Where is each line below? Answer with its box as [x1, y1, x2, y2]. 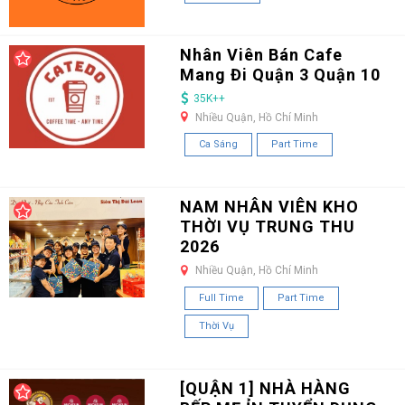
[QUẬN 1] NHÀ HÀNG [179, 378, 351, 398]
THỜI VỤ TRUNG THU [179, 217, 355, 237]
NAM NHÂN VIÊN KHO [179, 197, 359, 217]
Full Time [198, 291, 244, 304]
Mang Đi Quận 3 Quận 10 [179, 64, 381, 84]
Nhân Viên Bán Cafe [179, 44, 343, 64]
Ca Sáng [198, 138, 238, 151]
